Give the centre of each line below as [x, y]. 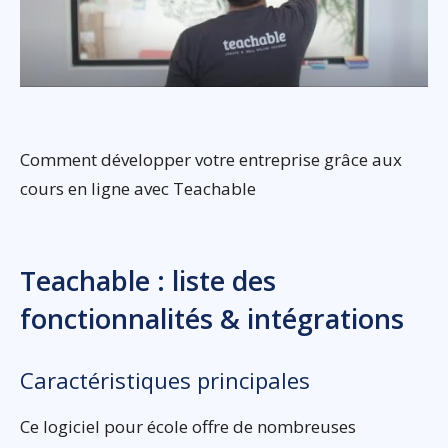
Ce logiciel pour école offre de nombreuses [188, 426]
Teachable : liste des [148, 280]
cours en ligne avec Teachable [138, 188]
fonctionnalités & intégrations [212, 318]
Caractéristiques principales [165, 379]
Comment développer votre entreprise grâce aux [211, 159]
